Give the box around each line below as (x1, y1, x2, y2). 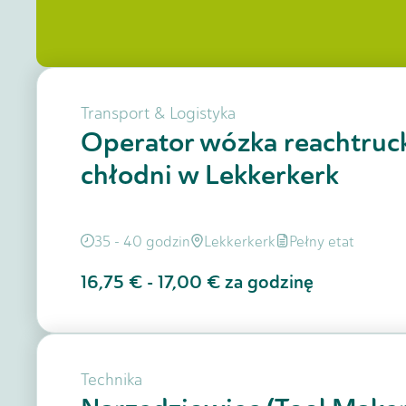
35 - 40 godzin (94, 233, 190, 250)
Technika (81, 370, 142, 390)
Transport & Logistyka (81, 103, 236, 123)
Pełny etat (289, 233, 354, 250)
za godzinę (225, 270, 314, 294)
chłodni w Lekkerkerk (81, 158, 339, 192)
